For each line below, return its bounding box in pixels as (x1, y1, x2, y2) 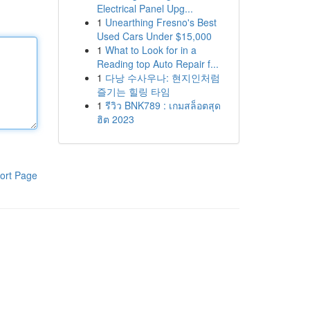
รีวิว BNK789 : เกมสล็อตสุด (104, 98, 221, 112)
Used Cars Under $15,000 (96, 29, 212, 43)
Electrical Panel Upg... (96, 1, 193, 15)
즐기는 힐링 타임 (96, 84, 170, 98)
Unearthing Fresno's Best (104, 15, 217, 29)
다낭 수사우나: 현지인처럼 (104, 71, 220, 84)
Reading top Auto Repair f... (96, 57, 219, 71)
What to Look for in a (104, 43, 197, 57)
